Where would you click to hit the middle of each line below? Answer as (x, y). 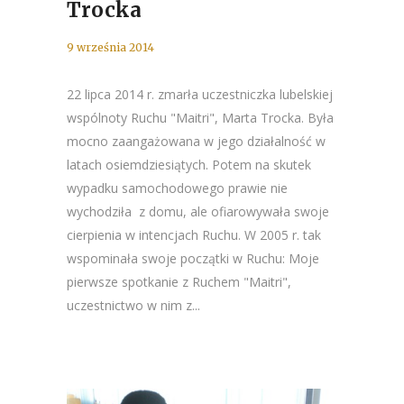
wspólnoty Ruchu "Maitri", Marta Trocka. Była (200, 118)
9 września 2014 (110, 47)
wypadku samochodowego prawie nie (177, 188)
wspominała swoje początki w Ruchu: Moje (193, 258)
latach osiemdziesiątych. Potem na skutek (189, 165)
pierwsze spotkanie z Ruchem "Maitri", (179, 282)
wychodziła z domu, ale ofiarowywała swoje (198, 211)
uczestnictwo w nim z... (133, 305)
